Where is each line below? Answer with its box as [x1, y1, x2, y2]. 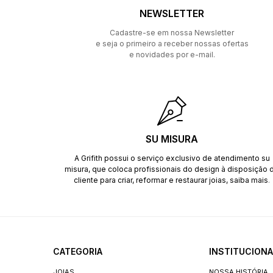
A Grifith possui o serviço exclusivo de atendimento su [74, 154, 270, 163]
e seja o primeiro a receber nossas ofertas [95, 39, 249, 48]
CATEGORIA [53, 246, 102, 257]
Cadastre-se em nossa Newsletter [110, 28, 234, 37]
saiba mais [230, 175, 268, 185]
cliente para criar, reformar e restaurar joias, [74, 175, 230, 185]
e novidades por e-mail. [129, 50, 215, 59]
